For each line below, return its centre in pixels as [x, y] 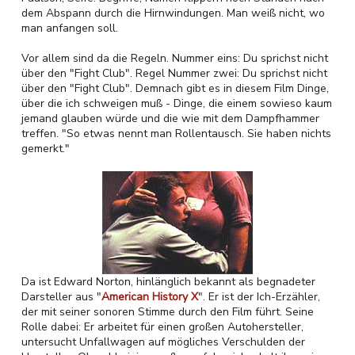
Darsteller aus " [61, 297]
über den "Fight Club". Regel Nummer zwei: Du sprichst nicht [174, 73]
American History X [150, 297]
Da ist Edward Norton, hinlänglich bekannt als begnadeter [168, 282]
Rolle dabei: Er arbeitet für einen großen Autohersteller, [162, 327]
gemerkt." [46, 149]
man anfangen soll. [71, 28]
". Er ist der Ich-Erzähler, [259, 297]
